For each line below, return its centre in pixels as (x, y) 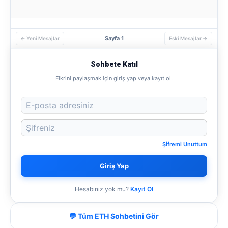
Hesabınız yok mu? (102, 189)
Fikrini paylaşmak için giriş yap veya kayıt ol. (114, 78)
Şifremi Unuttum (185, 144)
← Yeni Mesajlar (40, 38)
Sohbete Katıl (114, 64)
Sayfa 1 (114, 38)
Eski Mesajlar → (188, 38)
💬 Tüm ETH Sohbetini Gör (114, 216)
